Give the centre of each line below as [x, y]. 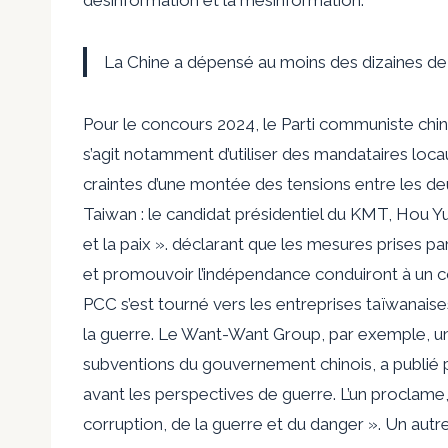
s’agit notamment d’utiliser [180, 153]
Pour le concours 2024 [169, 123]
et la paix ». [125, 243]
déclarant [208, 243]
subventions [129, 363]
